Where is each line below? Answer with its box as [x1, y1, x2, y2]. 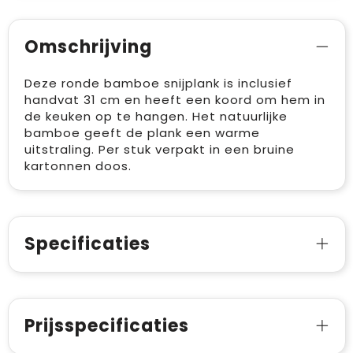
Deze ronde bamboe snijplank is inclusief [24, 75, 292, 92]
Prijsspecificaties [24, 314, 189, 339]
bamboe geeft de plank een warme [24, 124, 260, 142]
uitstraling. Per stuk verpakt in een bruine [24, 141, 295, 158]
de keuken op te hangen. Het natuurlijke [24, 108, 288, 125]
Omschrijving [24, 35, 152, 60]
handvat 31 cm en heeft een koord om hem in [24, 91, 325, 109]
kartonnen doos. [24, 158, 132, 175]
